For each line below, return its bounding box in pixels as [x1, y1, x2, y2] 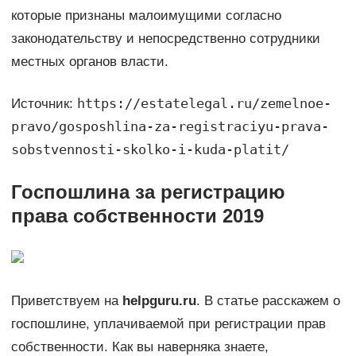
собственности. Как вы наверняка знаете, [10, 339, 269, 354]
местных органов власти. [10, 53, 168, 69]
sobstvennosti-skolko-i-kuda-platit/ [10, 141, 289, 157]
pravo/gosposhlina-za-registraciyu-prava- [10, 118, 329, 134]
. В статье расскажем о [195, 292, 340, 308]
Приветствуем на [10, 292, 122, 308]
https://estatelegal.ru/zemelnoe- [76, 95, 331, 111]
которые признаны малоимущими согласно [10, 7, 281, 23]
